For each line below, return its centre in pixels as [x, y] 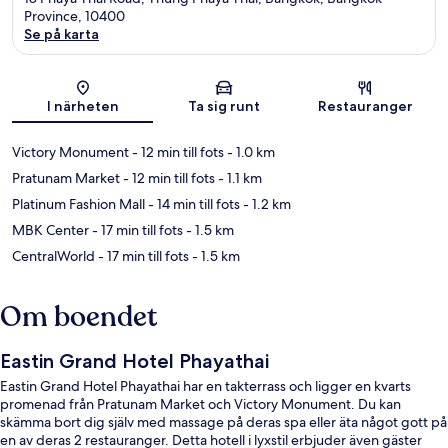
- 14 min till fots [192, 203]
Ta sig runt [223, 105]
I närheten [82, 105]
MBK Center [50, 229]
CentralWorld [53, 255]
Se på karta [61, 33]
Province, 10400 [74, 15]
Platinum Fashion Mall [78, 203]
